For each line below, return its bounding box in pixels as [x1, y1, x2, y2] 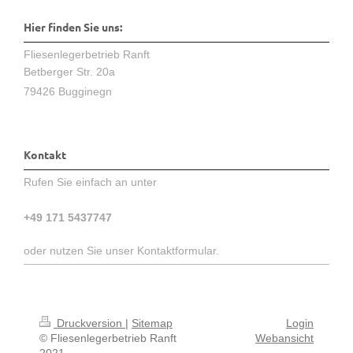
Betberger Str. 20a [24, 65, 115, 78]
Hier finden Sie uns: [24, 20, 122, 35]
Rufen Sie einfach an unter [24, 175, 157, 188]
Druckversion [54, 316, 125, 329]
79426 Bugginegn [24, 85, 112, 98]
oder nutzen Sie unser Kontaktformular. [24, 243, 219, 257]
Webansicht [255, 331, 314, 344]
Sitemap [132, 316, 173, 329]
